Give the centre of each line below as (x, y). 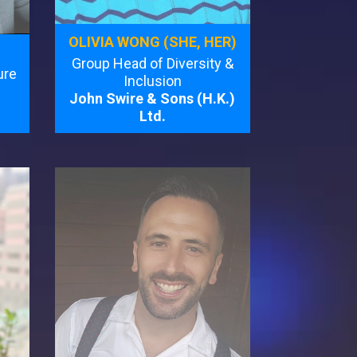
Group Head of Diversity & (152, 64)
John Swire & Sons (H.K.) (153, 99)
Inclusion (152, 81)
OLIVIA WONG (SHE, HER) (152, 42)
